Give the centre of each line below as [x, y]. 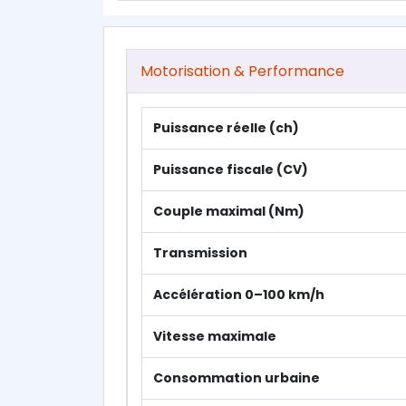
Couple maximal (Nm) [229, 211]
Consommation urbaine [237, 378]
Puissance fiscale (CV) [231, 169]
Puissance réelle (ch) [226, 128]
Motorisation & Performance [242, 71]
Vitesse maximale [215, 336]
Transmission [200, 253]
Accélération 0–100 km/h [239, 295]
